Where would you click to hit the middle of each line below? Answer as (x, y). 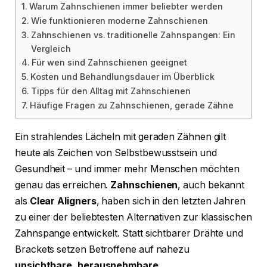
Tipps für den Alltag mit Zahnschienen (111, 91)
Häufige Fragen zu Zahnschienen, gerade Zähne (132, 105)
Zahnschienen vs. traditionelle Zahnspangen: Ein (133, 35)
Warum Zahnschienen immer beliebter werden (126, 7)
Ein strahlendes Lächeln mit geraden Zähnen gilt (121, 137)
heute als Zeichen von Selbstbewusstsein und (116, 153)
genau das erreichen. (63, 185)
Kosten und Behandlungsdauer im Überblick (122, 77)
